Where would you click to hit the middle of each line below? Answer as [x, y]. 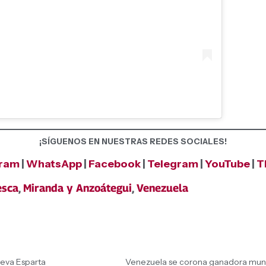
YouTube [227, 164]
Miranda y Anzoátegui [77, 188]
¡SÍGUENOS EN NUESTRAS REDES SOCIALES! [133, 141]
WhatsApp [54, 164]
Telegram [173, 164]
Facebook [115, 164]
